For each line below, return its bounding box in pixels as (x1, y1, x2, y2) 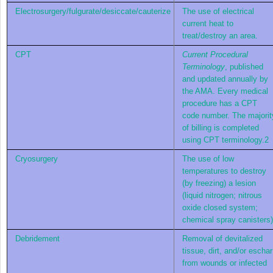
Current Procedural (182, 49, 248, 59)
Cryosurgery (15, 154, 58, 163)
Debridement (15, 233, 60, 243)
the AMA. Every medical (182, 86, 268, 96)
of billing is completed (182, 122, 259, 132)
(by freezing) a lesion (182, 178, 256, 188)
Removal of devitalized (182, 233, 263, 243)
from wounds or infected (182, 258, 267, 268)
